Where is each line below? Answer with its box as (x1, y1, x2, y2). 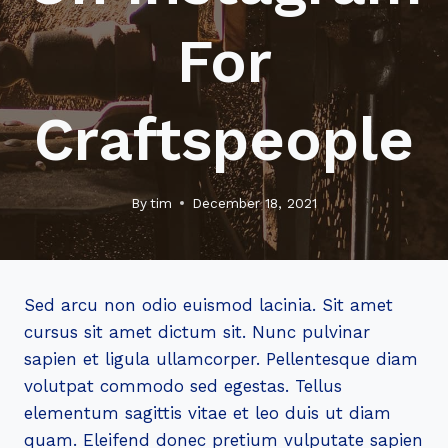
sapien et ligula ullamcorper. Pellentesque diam (24, 349, 418, 369)
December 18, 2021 (192, 194, 318, 211)
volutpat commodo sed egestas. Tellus (24, 376, 342, 396)
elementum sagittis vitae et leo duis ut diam (24, 403, 391, 423)
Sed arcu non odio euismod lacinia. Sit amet (24, 295, 393, 315)
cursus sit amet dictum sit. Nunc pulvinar (24, 322, 370, 342)
